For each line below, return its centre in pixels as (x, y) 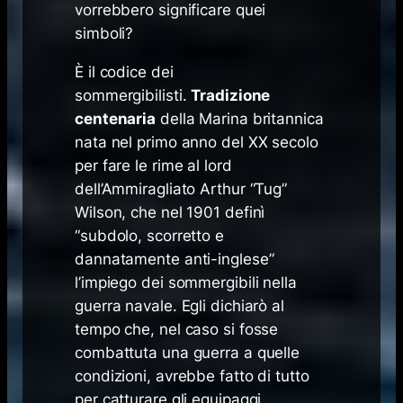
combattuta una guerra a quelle (188, 352)
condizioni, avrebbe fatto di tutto (192, 376)
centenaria (116, 118)
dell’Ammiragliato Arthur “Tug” (181, 188)
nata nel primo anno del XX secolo (197, 142)
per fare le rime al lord (153, 165)
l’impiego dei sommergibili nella (186, 282)
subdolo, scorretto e (152, 235)
